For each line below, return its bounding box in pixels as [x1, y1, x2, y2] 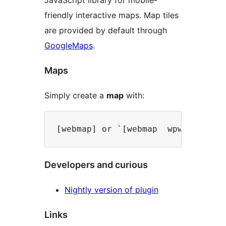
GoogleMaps [44, 40, 93, 51]
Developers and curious [44, 159, 148, 171]
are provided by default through [44, 25, 167, 36]
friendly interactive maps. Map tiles [44, 10, 179, 21]
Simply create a [44, 90, 106, 101]
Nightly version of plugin [65, 185, 158, 195]
